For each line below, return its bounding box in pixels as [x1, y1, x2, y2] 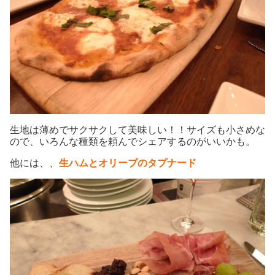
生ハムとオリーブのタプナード [59, 157, 196, 168]
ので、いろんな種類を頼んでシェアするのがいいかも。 [10, 136, 255, 147]
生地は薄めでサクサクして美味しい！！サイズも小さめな [10, 124, 265, 135]
